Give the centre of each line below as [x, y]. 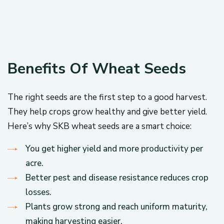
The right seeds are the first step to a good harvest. [107, 97]
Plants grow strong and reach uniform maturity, [116, 207]
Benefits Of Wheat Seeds [97, 69]
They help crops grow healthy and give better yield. [107, 112]
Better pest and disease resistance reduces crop [117, 178]
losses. [38, 192]
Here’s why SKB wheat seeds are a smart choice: [99, 126]
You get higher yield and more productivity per [114, 149]
